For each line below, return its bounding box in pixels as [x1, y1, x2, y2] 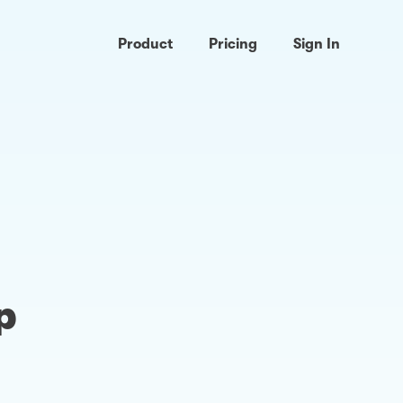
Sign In [293, 36, 340, 52]
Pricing [209, 36, 257, 52]
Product [118, 36, 173, 52]
